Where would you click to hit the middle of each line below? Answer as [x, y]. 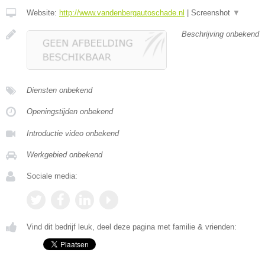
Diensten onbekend [59, 90]
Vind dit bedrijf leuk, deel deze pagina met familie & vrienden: [132, 227]
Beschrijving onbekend [220, 34]
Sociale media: [52, 176]
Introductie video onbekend [73, 133]
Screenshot [212, 13]
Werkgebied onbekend [64, 155]
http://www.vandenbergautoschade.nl [122, 13]
